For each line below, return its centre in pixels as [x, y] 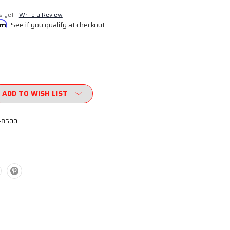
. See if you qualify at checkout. [57, 25]
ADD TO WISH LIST [35, 93]
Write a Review [41, 15]
